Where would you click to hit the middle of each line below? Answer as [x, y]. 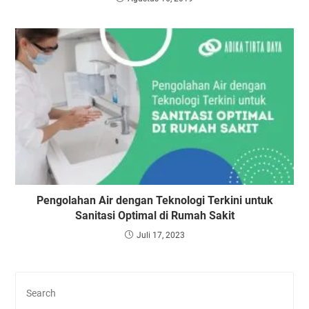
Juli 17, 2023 [160, 235]
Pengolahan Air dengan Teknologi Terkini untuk [154, 200]
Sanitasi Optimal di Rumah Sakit [154, 216]
